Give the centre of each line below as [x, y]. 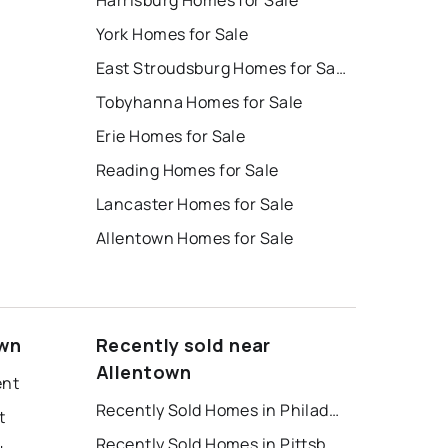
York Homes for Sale [172, 34]
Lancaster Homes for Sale [195, 204]
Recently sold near [183, 345]
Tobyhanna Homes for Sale [199, 102]
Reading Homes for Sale [187, 170]
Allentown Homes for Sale [195, 238]
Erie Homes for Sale [171, 136]
